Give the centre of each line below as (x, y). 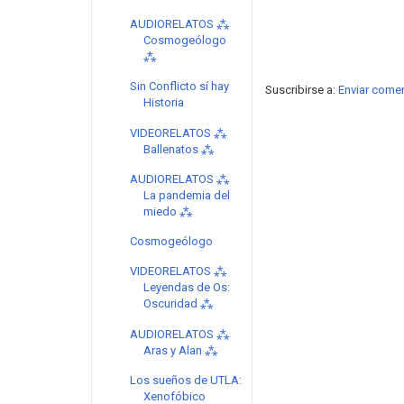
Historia (164, 103)
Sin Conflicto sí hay (180, 87)
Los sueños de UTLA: (186, 380)
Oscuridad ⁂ (179, 304)
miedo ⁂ (169, 211)
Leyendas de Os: (187, 288)
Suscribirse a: (301, 90)
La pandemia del (187, 195)
